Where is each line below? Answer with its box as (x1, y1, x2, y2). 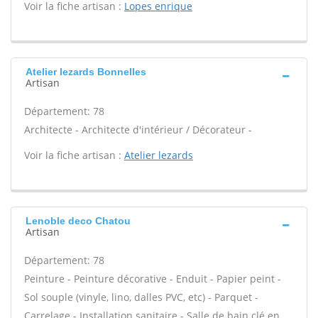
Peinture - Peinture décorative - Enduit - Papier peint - (24, 272, 281, 285)
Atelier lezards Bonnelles (26, 66, 146, 77)
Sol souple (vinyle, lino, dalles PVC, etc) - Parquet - (24, 290, 258, 304)
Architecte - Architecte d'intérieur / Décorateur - (24, 123, 252, 136)
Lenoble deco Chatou (26, 215, 131, 226)
